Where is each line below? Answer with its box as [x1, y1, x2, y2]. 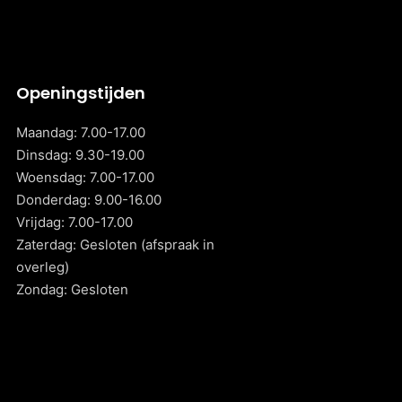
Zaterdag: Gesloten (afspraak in [16, 236, 215, 253]
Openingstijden [16, 82, 146, 104]
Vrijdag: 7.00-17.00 [16, 214, 134, 231]
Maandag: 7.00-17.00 [16, 124, 146, 141]
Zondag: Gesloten [16, 281, 129, 298]
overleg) [16, 258, 70, 275]
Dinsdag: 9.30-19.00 [16, 146, 145, 163]
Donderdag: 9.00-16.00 [16, 191, 162, 208]
